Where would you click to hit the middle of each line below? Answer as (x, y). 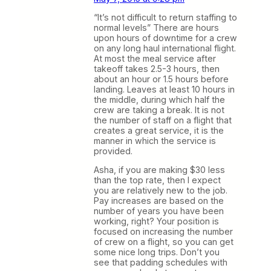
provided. (113, 151)
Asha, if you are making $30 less (159, 169)
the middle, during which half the (159, 99)
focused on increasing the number (163, 231)
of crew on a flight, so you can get (164, 241)
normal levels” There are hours (156, 27)
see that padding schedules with (161, 262)
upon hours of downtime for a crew (165, 38)
